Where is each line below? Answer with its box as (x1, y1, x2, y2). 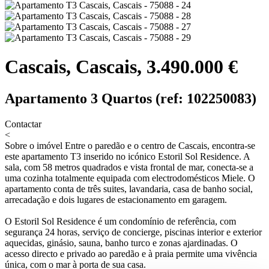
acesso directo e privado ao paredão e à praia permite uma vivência (5, 249, 257, 259)
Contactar (5, 119, 41, 130)
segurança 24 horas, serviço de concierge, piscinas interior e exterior (5, 227, 262, 238)
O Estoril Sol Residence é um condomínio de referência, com (5, 216, 236, 227)
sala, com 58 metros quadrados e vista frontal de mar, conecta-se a (5, 162, 253, 173)
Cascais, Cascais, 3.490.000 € (5, 55, 238, 77)
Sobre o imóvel (5, 141, 62, 151)
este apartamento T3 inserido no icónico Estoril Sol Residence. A (5, 151, 250, 162)
